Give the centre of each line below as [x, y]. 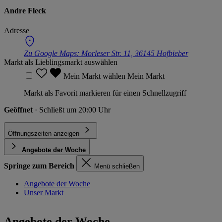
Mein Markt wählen [95, 76]
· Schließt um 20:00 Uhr [73, 110]
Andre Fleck [25, 11]
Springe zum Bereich [39, 166]
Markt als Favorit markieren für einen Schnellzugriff [105, 93]
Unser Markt [44, 192]
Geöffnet [19, 110]
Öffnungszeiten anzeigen [44, 133]
